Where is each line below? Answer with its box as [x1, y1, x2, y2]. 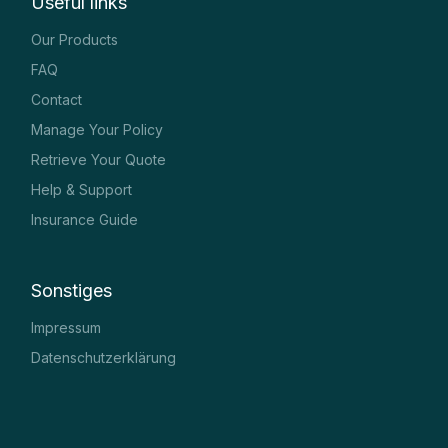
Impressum [31, 318, 102, 336]
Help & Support [31, 180, 133, 198]
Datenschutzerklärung [31, 348, 177, 366]
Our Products [31, 30, 119, 48]
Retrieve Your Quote [31, 150, 167, 168]
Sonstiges [31, 279, 113, 301]
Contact [31, 90, 83, 108]
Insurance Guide [31, 210, 139, 228]
